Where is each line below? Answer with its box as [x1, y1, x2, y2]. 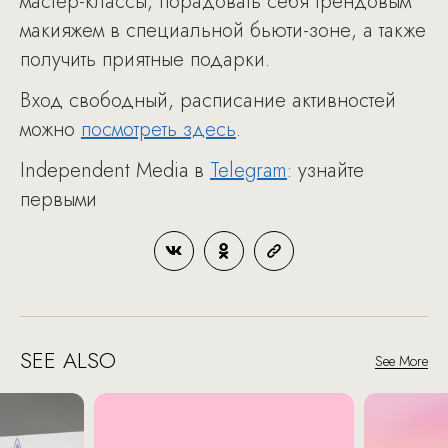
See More [375, 351, 428, 371]
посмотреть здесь [81, 115, 236, 144]
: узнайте [287, 156, 364, 185]
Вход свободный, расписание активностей [20, 86, 396, 115]
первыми [20, 185, 97, 214]
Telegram [210, 156, 287, 185]
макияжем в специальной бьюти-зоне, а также [20, 16, 426, 45]
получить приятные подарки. [20, 45, 276, 74]
